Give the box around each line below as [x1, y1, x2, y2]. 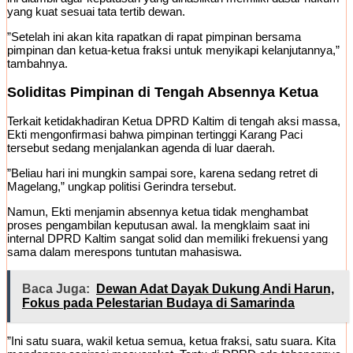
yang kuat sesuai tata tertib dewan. [7, 5, 185, 19]
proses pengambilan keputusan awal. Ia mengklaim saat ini [7, 218, 310, 232]
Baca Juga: [22, 282, 90, 296]
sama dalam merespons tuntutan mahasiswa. [7, 245, 242, 259]
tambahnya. [7, 57, 68, 71]
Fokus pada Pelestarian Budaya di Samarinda [22, 296, 295, 310]
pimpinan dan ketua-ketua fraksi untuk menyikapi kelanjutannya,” [7, 43, 340, 58]
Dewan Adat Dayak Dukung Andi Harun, [96, 282, 334, 296]
